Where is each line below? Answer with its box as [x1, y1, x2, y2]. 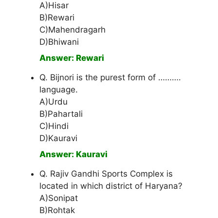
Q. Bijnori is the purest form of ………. [39, 73, 181, 83]
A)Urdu [39, 97, 68, 107]
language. [39, 85, 78, 95]
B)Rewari [39, 13, 74, 23]
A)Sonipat [39, 193, 78, 203]
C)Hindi [39, 121, 69, 131]
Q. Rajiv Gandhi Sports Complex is [39, 169, 173, 179]
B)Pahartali [39, 109, 83, 119]
